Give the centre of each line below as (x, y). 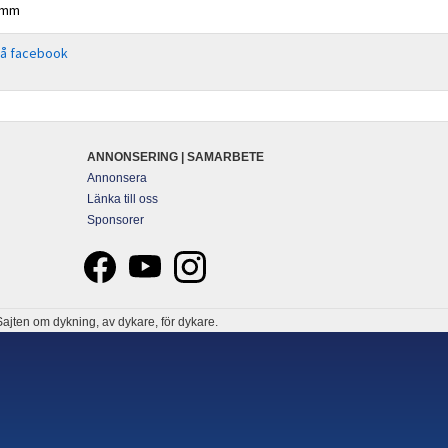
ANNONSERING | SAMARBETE (176, 157)
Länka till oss (123, 199)
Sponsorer (116, 220)
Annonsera (117, 178)
